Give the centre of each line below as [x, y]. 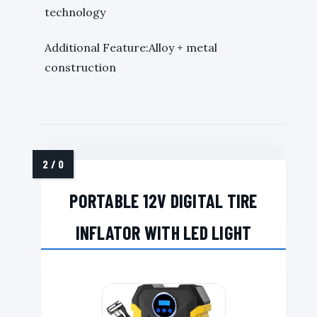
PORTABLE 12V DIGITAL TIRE [163, 201]
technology [75, 12]
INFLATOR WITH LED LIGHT [163, 233]
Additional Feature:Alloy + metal [131, 48]
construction [80, 68]
